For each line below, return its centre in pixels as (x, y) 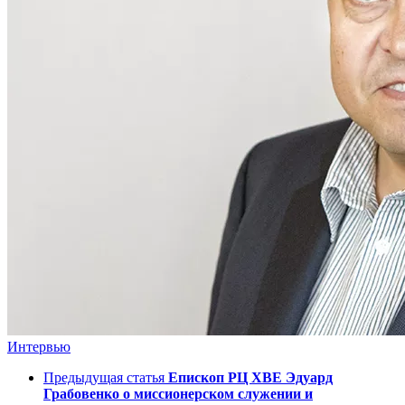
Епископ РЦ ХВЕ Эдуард (250, 378)
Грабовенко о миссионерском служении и (178, 394)
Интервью (39, 347)
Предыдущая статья (104, 378)
